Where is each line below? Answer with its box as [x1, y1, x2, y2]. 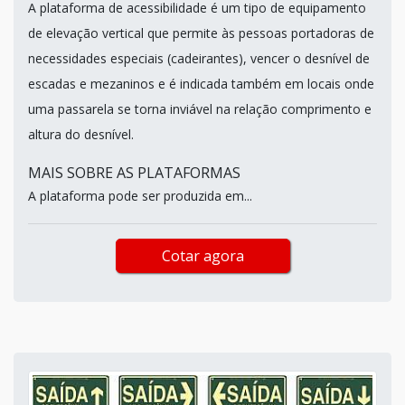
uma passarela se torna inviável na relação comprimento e [28, 99, 372, 118]
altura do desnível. [28, 125, 134, 143]
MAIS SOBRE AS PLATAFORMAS [28, 162, 240, 183]
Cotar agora [161, 245, 244, 266]
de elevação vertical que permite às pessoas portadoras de [28, 24, 374, 42]
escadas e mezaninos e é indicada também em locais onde [28, 74, 374, 92]
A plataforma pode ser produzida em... [28, 186, 252, 204]
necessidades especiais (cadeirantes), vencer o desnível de [28, 49, 370, 67]
